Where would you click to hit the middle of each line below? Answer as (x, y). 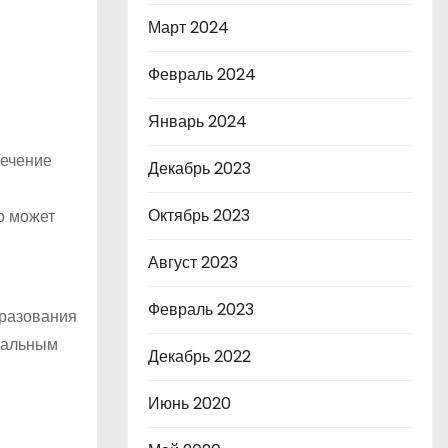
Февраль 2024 (202, 74)
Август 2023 (193, 262)
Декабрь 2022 (199, 356)
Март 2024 (188, 27)
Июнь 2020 (189, 403)
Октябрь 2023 (199, 215)
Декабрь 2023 (199, 168)
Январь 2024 (197, 121)
